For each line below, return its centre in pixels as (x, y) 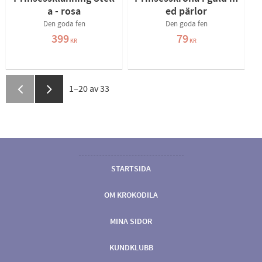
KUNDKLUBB (131, 248)
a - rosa (64, 12)
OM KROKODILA (131, 196)
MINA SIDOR (131, 222)
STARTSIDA (131, 169)
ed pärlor (186, 12)
